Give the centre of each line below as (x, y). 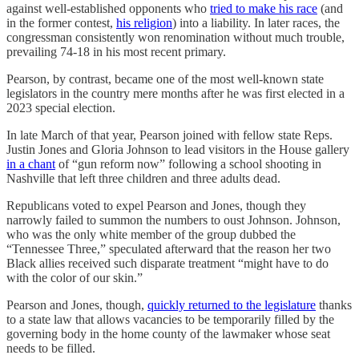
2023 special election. (61, 108)
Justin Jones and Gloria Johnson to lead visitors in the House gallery (178, 150)
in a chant (31, 164)
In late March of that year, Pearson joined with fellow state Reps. (169, 135)
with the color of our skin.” (75, 278)
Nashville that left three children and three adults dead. (143, 179)
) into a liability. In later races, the (256, 23)
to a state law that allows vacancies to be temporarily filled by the (170, 320)
